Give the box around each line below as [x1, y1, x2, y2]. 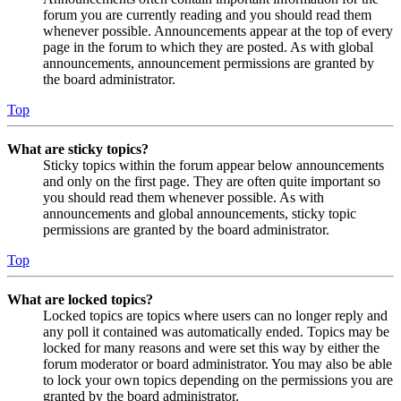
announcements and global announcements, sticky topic [43, 205, 356, 221]
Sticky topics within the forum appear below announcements [43, 157, 384, 173]
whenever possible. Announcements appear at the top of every [43, 22, 393, 38]
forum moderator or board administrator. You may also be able [43, 355, 392, 371]
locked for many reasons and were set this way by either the [43, 339, 380, 355]
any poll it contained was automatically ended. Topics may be [43, 323, 389, 339]
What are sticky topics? [7, 141, 149, 157]
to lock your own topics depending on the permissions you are [43, 371, 393, 388]
